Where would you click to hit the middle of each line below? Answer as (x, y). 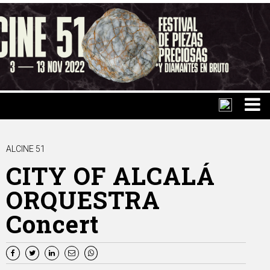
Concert (52, 224)
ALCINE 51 (26, 149)
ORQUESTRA (83, 200)
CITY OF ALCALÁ (111, 176)
